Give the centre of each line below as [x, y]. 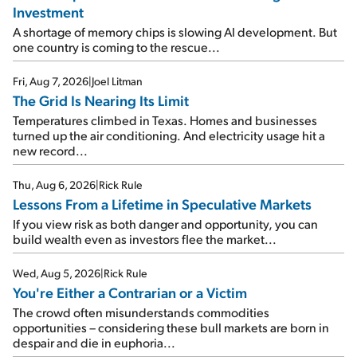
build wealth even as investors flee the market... [145, 239]
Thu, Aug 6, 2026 [54, 185]
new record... [50, 151]
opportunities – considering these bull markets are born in [171, 328]
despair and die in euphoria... [94, 343]
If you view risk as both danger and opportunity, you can [165, 224]
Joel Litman [117, 81]
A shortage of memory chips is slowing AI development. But [175, 32]
